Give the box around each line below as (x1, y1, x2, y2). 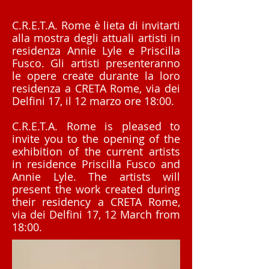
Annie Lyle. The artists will (12, 169, 180, 184)
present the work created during (12, 182, 180, 196)
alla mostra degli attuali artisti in (12, 31, 180, 45)
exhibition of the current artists (12, 144, 180, 159)
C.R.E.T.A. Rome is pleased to (12, 119, 180, 133)
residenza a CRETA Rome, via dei (12, 81, 180, 95)
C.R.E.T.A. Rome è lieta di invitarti (12, 18, 180, 32)
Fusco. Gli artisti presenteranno (12, 56, 180, 70)
